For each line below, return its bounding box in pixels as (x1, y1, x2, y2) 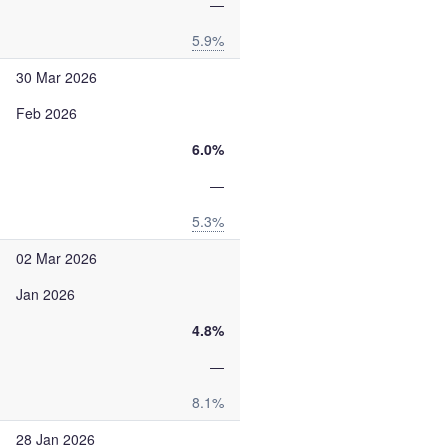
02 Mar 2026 (16, 248, 97, 268)
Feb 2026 (16, 103, 77, 123)
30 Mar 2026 (16, 67, 97, 87)
